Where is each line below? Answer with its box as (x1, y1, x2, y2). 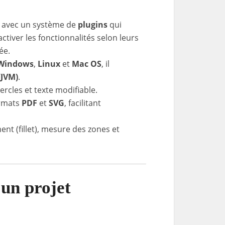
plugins (78, 19, 107, 30)
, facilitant (64, 97, 101, 108)
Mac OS (72, 58, 101, 69)
